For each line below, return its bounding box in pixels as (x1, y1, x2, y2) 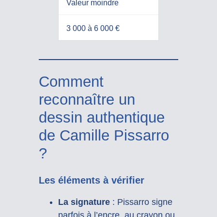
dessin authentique (38, 108, 165, 126)
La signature (58, 197, 110, 207)
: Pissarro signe (109, 197, 172, 207)
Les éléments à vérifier (38, 174, 144, 186)
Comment (38, 73, 104, 90)
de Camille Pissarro (38, 126, 169, 144)
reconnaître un (38, 91, 135, 108)
